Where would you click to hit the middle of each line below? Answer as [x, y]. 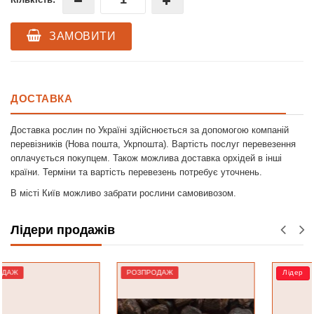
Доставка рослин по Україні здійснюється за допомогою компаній [150, 130]
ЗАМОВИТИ [81, 36]
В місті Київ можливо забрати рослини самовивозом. [123, 193]
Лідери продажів [63, 230]
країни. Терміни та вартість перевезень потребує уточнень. [136, 172]
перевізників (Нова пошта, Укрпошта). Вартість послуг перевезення [153, 144]
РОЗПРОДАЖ [47, 272]
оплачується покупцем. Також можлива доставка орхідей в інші [146, 158]
